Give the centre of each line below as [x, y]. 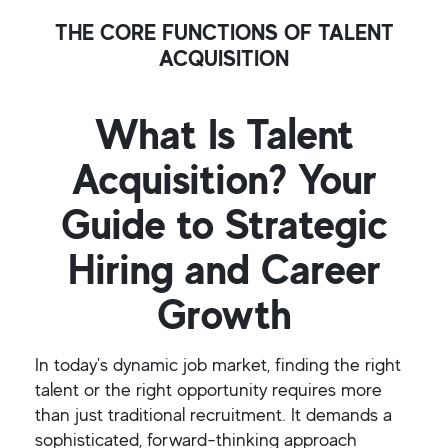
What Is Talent [224, 134]
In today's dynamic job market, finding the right [218, 364]
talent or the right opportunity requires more [208, 389]
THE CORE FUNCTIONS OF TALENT [224, 32]
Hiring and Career [224, 269]
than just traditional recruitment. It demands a [213, 414]
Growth [224, 314]
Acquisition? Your [224, 179]
